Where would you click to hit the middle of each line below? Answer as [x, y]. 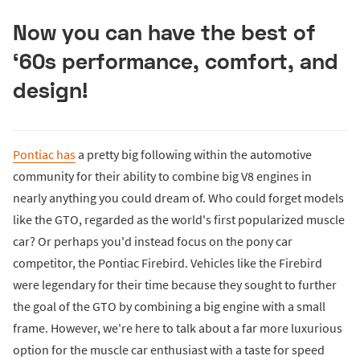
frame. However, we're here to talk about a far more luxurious [178, 328]
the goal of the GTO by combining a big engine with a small [169, 307]
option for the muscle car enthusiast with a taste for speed [169, 350]
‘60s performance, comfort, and [176, 61]
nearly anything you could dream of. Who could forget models [178, 198]
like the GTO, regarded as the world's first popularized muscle [179, 220]
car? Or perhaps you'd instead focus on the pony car [153, 241]
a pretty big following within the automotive [194, 155]
